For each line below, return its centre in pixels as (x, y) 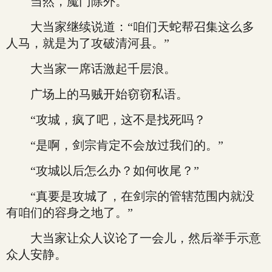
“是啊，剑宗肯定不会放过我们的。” (115, 145)
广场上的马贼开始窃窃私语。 (97, 94)
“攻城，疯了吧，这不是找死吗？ (106, 120)
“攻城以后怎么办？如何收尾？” (103, 171)
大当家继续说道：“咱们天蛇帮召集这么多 (130, 27)
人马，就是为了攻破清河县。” (88, 43)
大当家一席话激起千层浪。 (91, 69)
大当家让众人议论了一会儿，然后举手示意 (134, 238)
